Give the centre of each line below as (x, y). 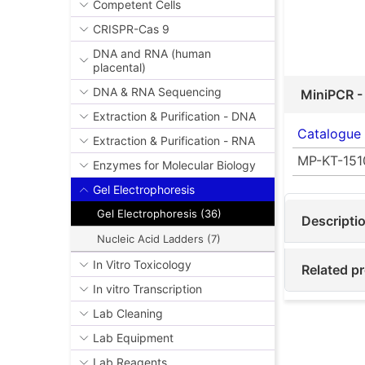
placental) (119, 68)
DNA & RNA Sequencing (157, 92)
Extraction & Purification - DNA (174, 117)
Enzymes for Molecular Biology (174, 165)
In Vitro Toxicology (142, 265)
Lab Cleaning (128, 314)
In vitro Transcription (147, 289)
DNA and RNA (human (152, 54)
